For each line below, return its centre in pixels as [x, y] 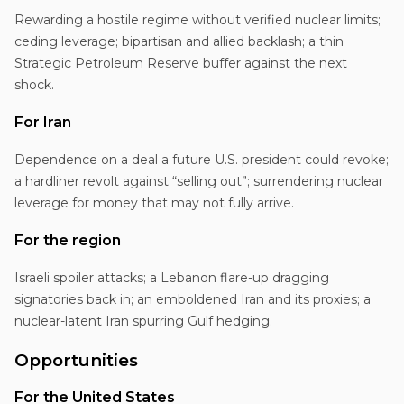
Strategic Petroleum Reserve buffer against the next [181, 63]
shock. [34, 84]
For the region [68, 240]
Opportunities [76, 360]
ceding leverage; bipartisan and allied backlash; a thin [179, 41]
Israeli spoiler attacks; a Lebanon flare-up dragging [172, 277]
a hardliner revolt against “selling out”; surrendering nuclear [199, 181]
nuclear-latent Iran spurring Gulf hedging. [143, 321]
